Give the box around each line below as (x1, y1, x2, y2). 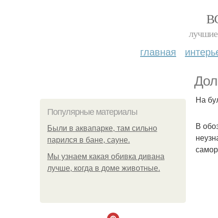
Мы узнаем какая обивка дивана (47, 152, 164, 161)
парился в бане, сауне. (47, 136, 130, 144)
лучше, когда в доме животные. (47, 164, 160, 172)
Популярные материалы (47, 107, 137, 117)
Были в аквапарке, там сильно (47, 124, 157, 132)
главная (140, 44, 176, 58)
